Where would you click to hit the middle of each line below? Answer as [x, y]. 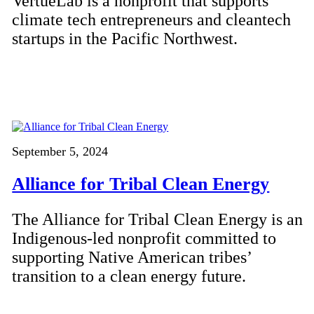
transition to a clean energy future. [129, 276]
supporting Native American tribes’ [132, 257]
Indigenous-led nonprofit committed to [144, 238]
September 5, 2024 [60, 151]
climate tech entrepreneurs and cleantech [152, 19]
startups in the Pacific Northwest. [125, 38]
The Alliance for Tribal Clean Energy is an [158, 219]
